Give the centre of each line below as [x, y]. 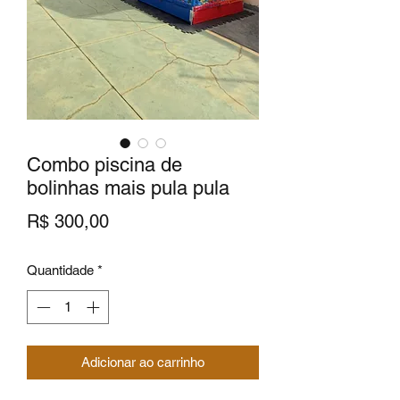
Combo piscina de [104, 164]
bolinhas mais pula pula [128, 187]
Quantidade [60, 270]
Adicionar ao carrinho [143, 362]
